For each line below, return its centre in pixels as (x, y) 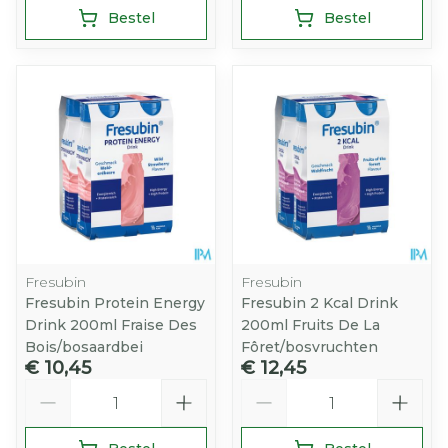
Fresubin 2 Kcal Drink (319, 303)
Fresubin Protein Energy (115, 303)
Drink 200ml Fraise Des (111, 325)
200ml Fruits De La (310, 325)
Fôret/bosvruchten (309, 347)
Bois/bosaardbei (84, 347)
